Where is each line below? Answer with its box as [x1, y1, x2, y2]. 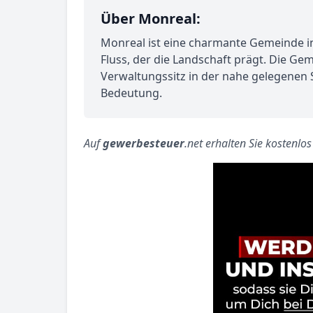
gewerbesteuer [103, 136, 184, 151]
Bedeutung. [101, 85, 162, 101]
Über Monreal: [101, 9, 201, 28]
